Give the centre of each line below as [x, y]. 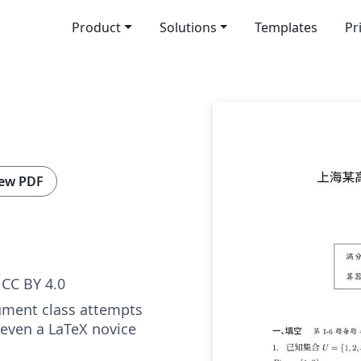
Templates [286, 27]
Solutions [188, 27]
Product [96, 27]
